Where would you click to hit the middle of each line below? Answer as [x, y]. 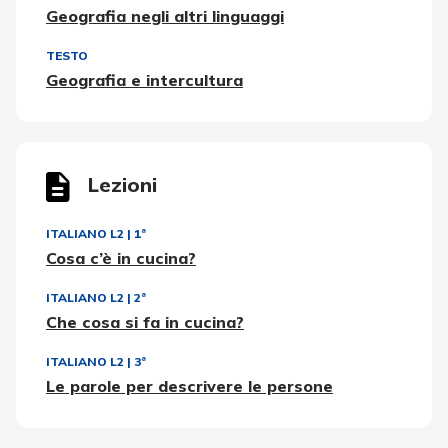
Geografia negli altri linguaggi [165, 15]
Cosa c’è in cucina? [121, 257]
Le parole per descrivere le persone [189, 385]
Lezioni [122, 184]
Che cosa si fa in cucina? [145, 321]
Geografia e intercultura [144, 79]
